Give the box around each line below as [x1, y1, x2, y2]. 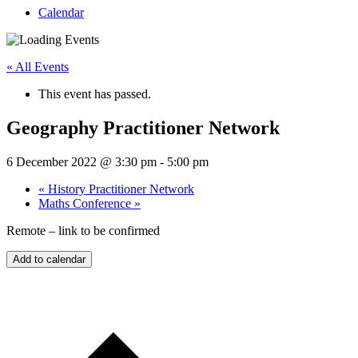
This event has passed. [38, 87, 151, 101]
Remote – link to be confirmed [6, 223, 160, 237]
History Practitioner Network [45, 181, 194, 196]
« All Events [6, 60, 69, 74]
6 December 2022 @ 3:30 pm [6, 154, 157, 169]
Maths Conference [38, 196, 134, 210]
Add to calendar [13, 253, 86, 265]
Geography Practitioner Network [6, 117, 280, 138]
